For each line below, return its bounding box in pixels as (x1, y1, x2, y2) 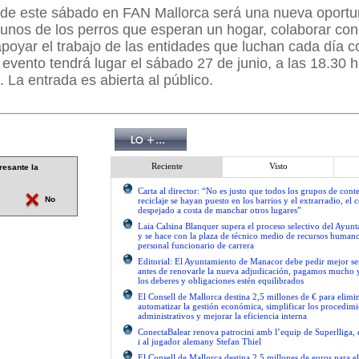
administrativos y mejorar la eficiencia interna (138, 311, 307, 321)
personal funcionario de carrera (138, 240, 254, 250)
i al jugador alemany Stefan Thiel (138, 337, 261, 346)
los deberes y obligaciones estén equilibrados (138, 276, 304, 285)
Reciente (151, 161, 183, 171)
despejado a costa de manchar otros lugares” (138, 205, 301, 215)
